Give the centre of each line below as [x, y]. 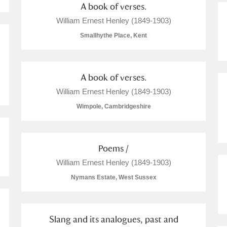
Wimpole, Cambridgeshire [113, 106]
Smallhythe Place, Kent [113, 35]
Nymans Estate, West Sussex [113, 177]
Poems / [113, 148]
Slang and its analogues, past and [113, 219]
